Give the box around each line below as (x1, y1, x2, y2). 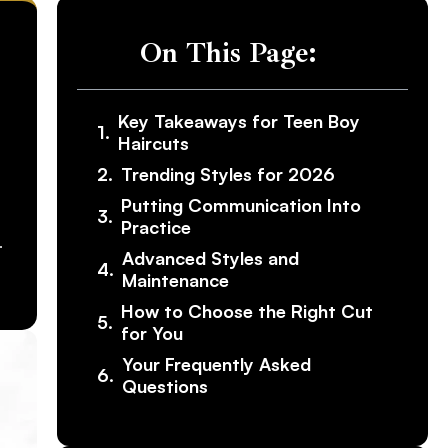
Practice (120, 216, 191, 239)
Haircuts (117, 132, 189, 155)
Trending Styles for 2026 (120, 163, 335, 186)
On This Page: (139, 35, 317, 71)
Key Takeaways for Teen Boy (117, 110, 360, 133)
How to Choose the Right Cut (120, 300, 373, 323)
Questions (121, 375, 208, 398)
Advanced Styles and (121, 247, 299, 270)
